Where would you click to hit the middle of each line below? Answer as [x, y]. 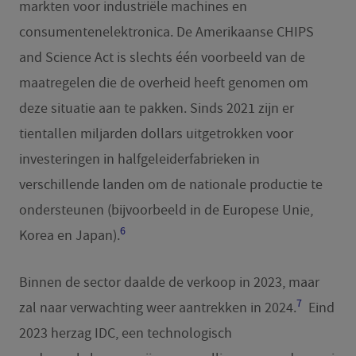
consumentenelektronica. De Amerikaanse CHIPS [166, 32]
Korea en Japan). [69, 235]
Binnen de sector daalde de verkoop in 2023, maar [169, 282]
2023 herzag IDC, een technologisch [125, 333]
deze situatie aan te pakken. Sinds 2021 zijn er [156, 108]
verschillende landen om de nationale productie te [170, 184]
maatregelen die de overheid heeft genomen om [163, 83]
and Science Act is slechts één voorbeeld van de [162, 57]
